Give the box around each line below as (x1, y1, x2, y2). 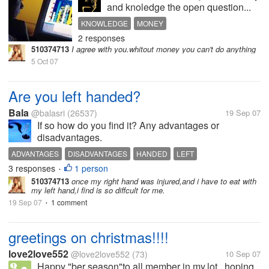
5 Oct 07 (31, 56, 58, 66)
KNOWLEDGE (81, 18, 128, 28)
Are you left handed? (8, 85, 141, 106)
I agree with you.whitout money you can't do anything (69, 43, 256, 55)
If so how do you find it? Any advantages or (37, 118, 219, 132)
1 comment (51, 197, 87, 207)
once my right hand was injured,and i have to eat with (69, 175, 256, 187)
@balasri (31, 107, 65, 119)
